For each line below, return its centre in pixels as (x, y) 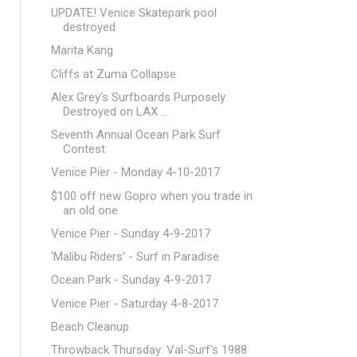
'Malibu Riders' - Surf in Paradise (135, 257)
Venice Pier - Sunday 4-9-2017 (130, 233)
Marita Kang (82, 51)
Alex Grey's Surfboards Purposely (138, 97)
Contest (84, 149)
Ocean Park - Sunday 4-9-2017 (131, 280)
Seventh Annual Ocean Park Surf (135, 135)
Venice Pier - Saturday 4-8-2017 (134, 303)
